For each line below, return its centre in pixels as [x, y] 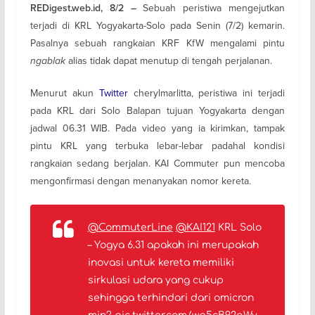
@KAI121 [195, 227]
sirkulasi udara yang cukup [155, 280]
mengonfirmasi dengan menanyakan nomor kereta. [140, 180]
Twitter [113, 92]
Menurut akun [64, 92]
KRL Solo [238, 227]
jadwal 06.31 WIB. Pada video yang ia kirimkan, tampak [157, 128]
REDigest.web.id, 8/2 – [86, 8]
